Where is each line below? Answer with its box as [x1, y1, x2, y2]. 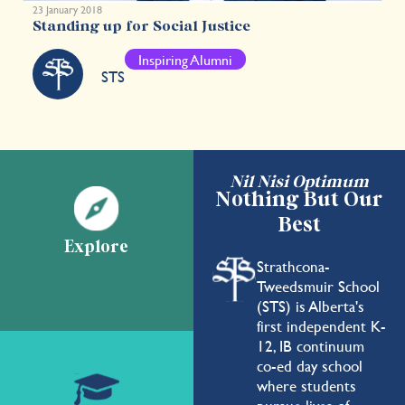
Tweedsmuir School [256, 275, 380, 297]
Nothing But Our [215, 186, 383, 214]
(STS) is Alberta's [256, 295, 364, 317]
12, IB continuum [256, 334, 364, 357]
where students [256, 374, 356, 397]
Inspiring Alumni [138, 49, 233, 70]
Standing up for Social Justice [33, 16, 251, 36]
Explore [64, 236, 129, 259]
